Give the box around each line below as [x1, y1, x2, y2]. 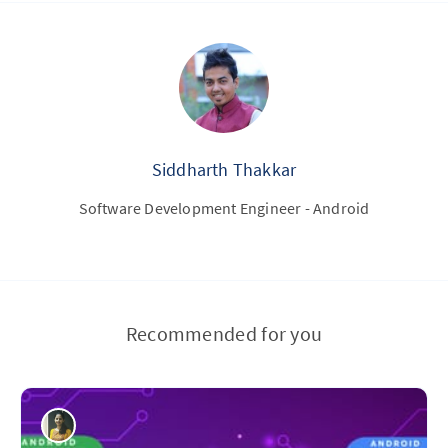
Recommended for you [125, 321, 323, 347]
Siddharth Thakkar [151, 158, 297, 182]
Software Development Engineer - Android [78, 198, 370, 219]
